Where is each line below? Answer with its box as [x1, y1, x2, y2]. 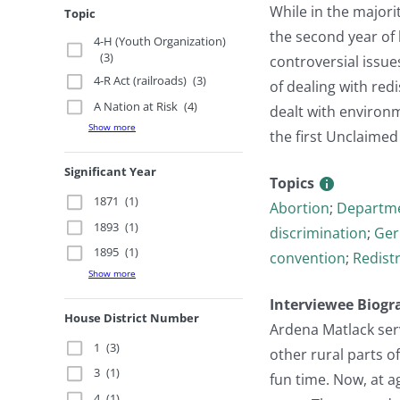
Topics [270, 172, 318, 193]
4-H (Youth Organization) [94, 33, 227, 49]
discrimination [270, 222, 367, 243]
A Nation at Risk [94, 97, 179, 114]
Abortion [270, 197, 329, 218]
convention [270, 247, 346, 268]
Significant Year [64, 163, 156, 179]
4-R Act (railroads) [94, 72, 187, 89]
